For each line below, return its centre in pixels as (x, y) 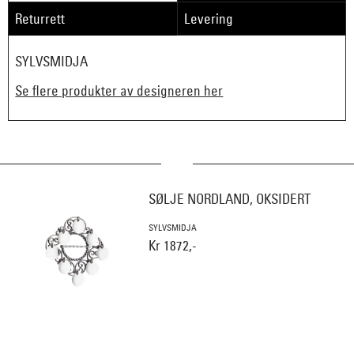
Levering (209, 18)
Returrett (40, 18)
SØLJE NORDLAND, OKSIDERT (230, 199)
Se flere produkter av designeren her (119, 90)
